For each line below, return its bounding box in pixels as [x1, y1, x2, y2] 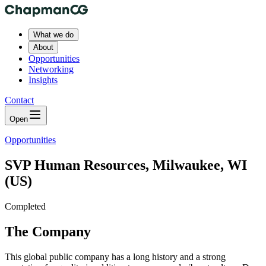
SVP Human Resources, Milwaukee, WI [5, 157, 247, 173]
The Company [5, 223, 91, 239]
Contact [5, 95, 34, 105]
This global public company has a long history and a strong [5, 251, 226, 262]
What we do [33, 30, 74, 39]
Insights [28, 75, 58, 85]
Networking [28, 64, 74, 74]
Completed [5, 201, 46, 211]
